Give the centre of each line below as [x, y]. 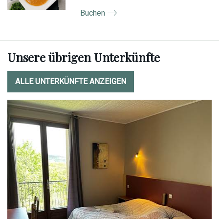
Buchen [93, 13]
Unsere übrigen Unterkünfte [84, 57]
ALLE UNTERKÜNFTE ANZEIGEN [71, 82]
